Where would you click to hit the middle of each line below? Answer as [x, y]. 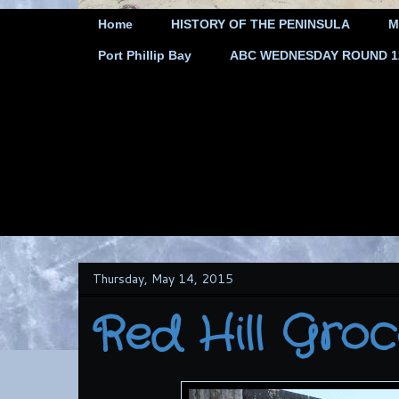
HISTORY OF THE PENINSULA [261, 24]
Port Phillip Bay [145, 56]
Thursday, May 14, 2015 [163, 278]
